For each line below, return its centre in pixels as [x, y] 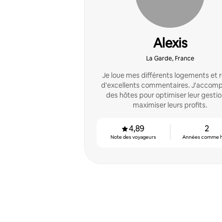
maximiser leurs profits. [170, 105]
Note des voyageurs [133, 137]
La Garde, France [170, 58]
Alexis [170, 43]
